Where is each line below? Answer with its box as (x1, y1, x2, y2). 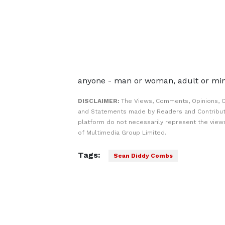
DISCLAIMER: (77, 97, 121, 104)
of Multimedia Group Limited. (77, 129, 166, 136)
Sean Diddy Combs (113, 152, 173, 159)
